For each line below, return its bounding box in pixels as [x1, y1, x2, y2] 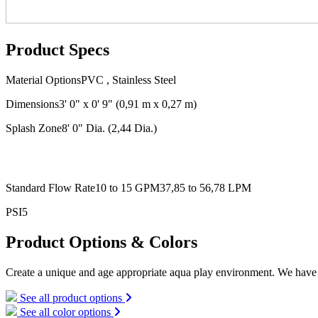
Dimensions [6, 97, 59, 110]
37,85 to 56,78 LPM [160, 182, 251, 194]
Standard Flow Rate [6, 182, 95, 194]
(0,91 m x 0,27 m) [116, 97, 197, 110]
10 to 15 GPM [95, 182, 160, 194]
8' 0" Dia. [62, 121, 105, 134]
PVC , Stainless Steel [81, 73, 176, 86]
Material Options [6, 73, 81, 86]
